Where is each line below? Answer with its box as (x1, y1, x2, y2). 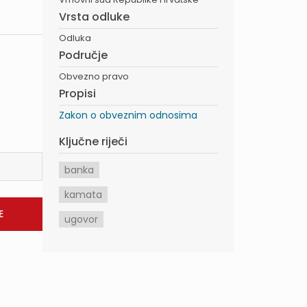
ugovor (64, 212, 98, 226)
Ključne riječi (59, 134, 127, 149)
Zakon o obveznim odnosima (59, 108, 197, 122)
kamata (64, 188, 102, 201)
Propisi (59, 86, 96, 101)
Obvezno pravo (59, 70, 129, 83)
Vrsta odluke (59, 9, 130, 25)
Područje (59, 47, 108, 63)
